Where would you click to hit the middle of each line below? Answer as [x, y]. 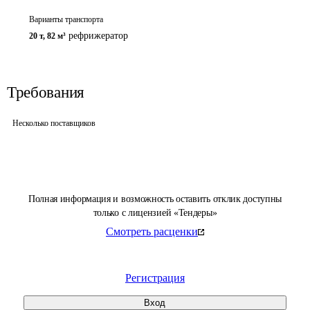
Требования [46, 92]
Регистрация [155, 278]
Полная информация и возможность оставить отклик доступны [155, 199]
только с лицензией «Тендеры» [155, 213]
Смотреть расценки [152, 231]
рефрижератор [98, 36]
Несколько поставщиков [54, 123]
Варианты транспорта [66, 19]
